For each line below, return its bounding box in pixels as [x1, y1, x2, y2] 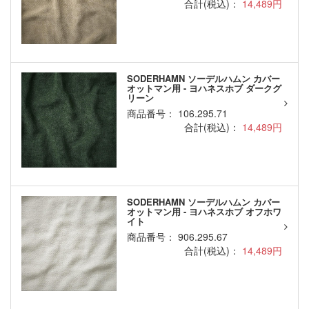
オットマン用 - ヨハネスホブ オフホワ [126, 205, 281, 219]
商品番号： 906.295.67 [126, 230, 228, 244]
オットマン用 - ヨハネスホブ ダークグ [126, 81, 281, 95]
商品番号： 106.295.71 [126, 106, 228, 121]
